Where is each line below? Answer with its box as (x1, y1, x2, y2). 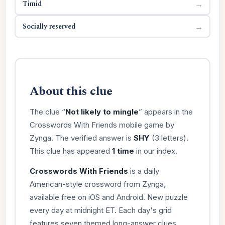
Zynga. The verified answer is (29, 133, 134, 143)
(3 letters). (149, 133, 188, 143)
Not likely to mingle (65, 106, 139, 117)
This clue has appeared (29, 146, 112, 156)
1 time (111, 146, 134, 156)
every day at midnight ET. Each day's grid (29, 205, 172, 215)
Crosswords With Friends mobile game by (29, 120, 174, 130)
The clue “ (29, 106, 65, 117)
